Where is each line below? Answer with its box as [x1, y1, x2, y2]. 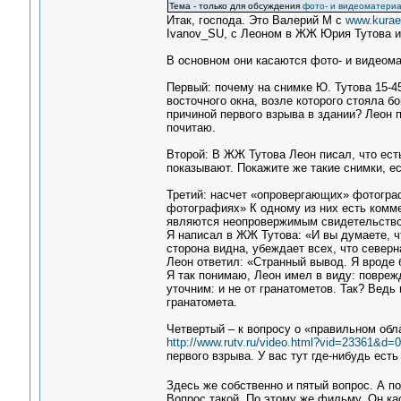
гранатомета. [166, 295, 237, 309]
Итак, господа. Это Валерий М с [166, 13, 346, 27]
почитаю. [166, 121, 216, 134]
